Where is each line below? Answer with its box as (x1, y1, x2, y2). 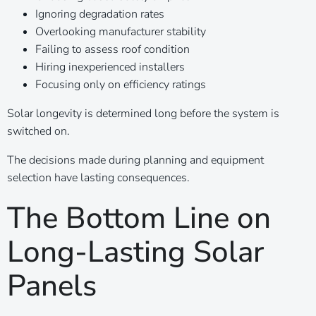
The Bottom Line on (7, 197, 271, 238)
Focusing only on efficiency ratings (35, 76, 206, 92)
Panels (7, 265, 97, 306)
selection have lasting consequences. (7, 169, 190, 186)
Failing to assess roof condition (35, 41, 190, 57)
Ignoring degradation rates (35, 6, 164, 22)
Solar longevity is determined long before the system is (7, 105, 279, 121)
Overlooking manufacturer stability (35, 23, 206, 39)
